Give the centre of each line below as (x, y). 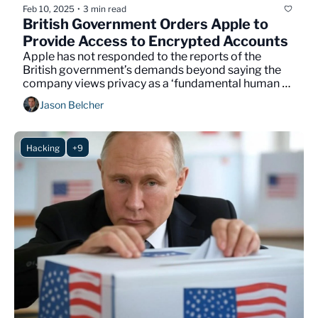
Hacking (43, 148)
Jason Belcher (72, 104)
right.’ (38, 97)
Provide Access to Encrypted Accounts (155, 42)
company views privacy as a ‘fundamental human (151, 84)
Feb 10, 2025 (49, 9)
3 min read (105, 9)
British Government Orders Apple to (146, 24)
